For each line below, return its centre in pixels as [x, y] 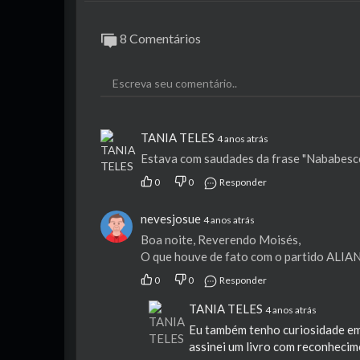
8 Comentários [159, 39]
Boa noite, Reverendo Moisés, [221, 239]
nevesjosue [171, 218]
